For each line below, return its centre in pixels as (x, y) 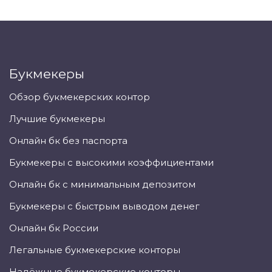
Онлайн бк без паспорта (68, 141)
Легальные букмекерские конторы (95, 250)
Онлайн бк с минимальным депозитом (102, 185)
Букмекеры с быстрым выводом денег (104, 206)
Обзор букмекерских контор (80, 97)
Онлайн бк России (54, 228)
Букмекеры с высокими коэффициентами (111, 163)
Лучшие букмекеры (57, 119)
